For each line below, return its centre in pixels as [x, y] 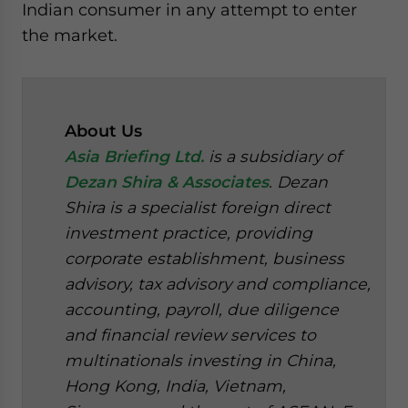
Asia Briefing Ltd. [134, 156]
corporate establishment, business [204, 258]
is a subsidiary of [273, 156]
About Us [103, 130]
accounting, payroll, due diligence [202, 309]
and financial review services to [190, 334]
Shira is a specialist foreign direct [198, 207]
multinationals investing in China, [200, 360]
